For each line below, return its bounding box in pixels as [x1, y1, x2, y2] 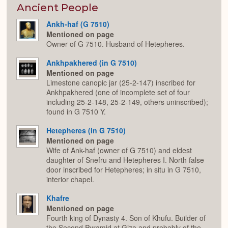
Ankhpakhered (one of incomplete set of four [46, 87, 190, 98]
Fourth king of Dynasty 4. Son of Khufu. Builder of [46, 213, 206, 223]
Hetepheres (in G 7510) [46, 125, 126, 135]
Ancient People [17, 1, 98, 14]
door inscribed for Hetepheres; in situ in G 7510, [46, 164, 201, 175]
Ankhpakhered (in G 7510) [46, 57, 137, 68]
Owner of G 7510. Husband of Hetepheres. [46, 39, 185, 49]
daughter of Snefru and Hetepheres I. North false [46, 155, 204, 165]
